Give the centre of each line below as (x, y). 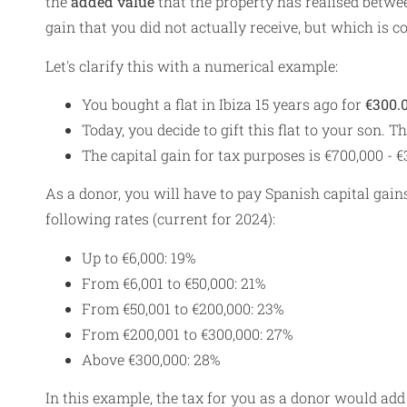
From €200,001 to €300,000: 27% (187, 333)
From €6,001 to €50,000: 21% (174, 283)
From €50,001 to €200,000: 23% (183, 308)
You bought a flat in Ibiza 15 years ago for (223, 104)
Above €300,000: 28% (151, 359)
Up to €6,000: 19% (139, 257)
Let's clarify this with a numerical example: (192, 65)
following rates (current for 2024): (160, 219)
